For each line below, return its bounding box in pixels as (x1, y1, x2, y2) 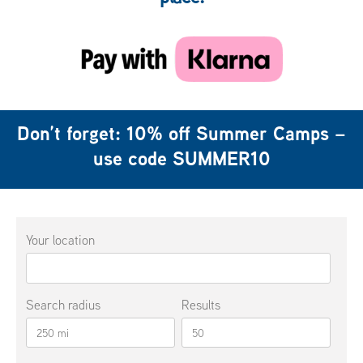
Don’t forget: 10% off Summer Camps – (17, 120, 346, 147)
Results (181, 297, 220, 313)
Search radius (26, 297, 100, 313)
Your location (26, 232, 95, 248)
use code (92, 145, 173, 172)
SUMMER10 (172, 145, 271, 172)
